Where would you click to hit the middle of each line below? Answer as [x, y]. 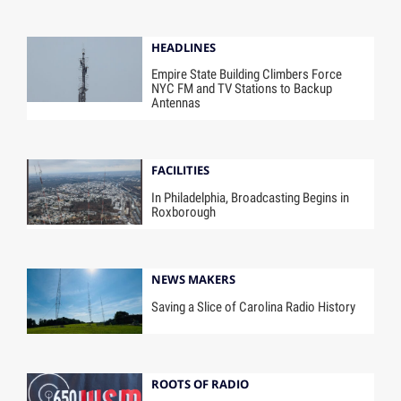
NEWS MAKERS [194, 280]
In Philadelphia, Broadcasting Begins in [251, 198]
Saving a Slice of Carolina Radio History [254, 307]
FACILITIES [181, 171]
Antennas [176, 103]
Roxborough [184, 213]
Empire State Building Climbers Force [247, 75]
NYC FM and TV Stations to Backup [242, 89]
